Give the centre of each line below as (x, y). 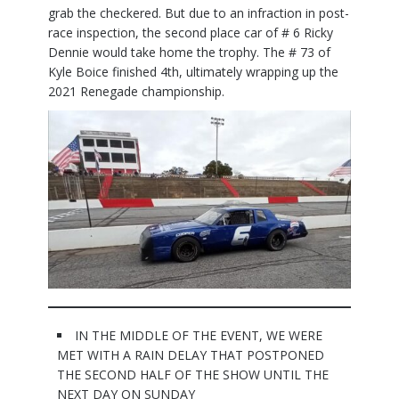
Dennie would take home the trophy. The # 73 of (189, 52)
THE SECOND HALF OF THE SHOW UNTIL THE (193, 375)
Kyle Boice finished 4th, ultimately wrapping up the (193, 71)
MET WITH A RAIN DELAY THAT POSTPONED (191, 355)
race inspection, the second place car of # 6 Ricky (191, 32)
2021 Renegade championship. (136, 91)
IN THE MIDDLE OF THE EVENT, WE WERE (199, 336)
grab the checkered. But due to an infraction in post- (199, 12)
